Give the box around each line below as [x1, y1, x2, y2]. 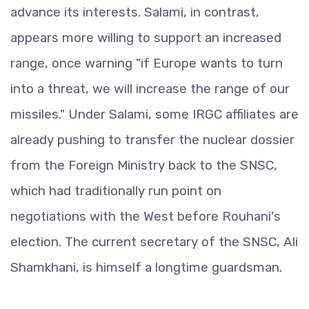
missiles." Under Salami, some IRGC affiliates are [10, 106, 299, 122]
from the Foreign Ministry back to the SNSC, [10, 157, 277, 173]
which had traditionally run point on [10, 183, 221, 199]
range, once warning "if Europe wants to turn [10, 55, 283, 71]
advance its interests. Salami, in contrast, [10, 4, 259, 20]
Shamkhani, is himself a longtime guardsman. [10, 259, 282, 275]
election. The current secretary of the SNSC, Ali [10, 234, 298, 250]
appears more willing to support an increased [10, 30, 281, 46]
